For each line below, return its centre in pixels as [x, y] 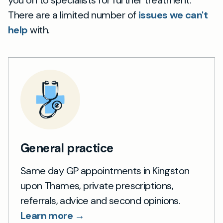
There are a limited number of [73, 15]
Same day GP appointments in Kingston [105, 171]
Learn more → [53, 216]
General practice [67, 148]
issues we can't [173, 15]
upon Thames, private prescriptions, [97, 186]
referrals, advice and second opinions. [101, 201]
